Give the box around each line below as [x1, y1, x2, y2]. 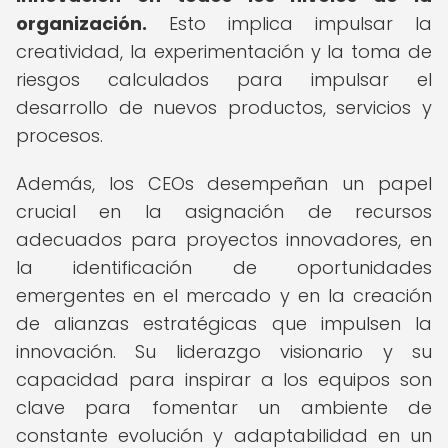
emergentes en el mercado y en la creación [16, 283, 432, 308]
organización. [16, 11, 147, 36]
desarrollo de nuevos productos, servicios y [16, 95, 432, 120]
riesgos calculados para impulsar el [16, 67, 432, 92]
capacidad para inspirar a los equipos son [16, 367, 432, 392]
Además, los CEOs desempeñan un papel [16, 171, 432, 196]
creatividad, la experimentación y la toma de [16, 39, 432, 64]
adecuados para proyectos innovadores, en [16, 227, 432, 252]
